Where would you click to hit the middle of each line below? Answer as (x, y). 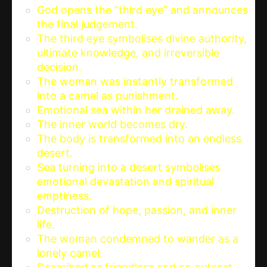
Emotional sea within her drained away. (136, 110)
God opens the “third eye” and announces (142, 10)
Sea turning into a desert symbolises (129, 167)
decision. (59, 67)
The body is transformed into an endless (139, 139)
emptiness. (64, 196)
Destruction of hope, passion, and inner (137, 210)
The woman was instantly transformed (135, 82)
